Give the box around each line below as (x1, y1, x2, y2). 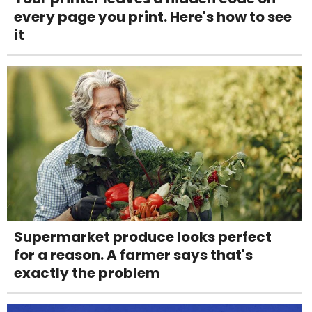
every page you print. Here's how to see (14, 7, 292, 27)
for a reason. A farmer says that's (14, 245, 253, 265)
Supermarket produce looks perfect (14, 227, 272, 247)
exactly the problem (14, 263, 160, 283)
